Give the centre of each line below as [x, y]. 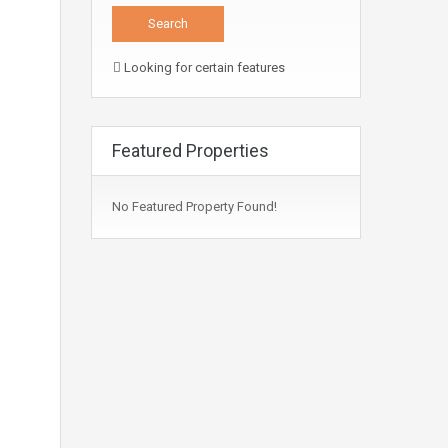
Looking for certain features [203, 68]
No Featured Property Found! [194, 207]
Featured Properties [190, 151]
